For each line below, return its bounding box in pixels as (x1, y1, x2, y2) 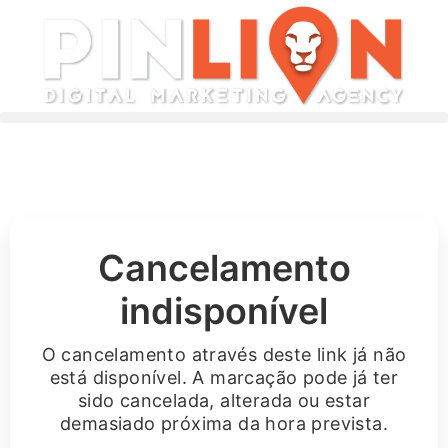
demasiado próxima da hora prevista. (60, 413, 388, 434)
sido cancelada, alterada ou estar (77, 390, 371, 411)
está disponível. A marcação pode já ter (49, 367, 399, 388)
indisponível (120, 289, 328, 333)
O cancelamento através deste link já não (41, 344, 407, 365)
